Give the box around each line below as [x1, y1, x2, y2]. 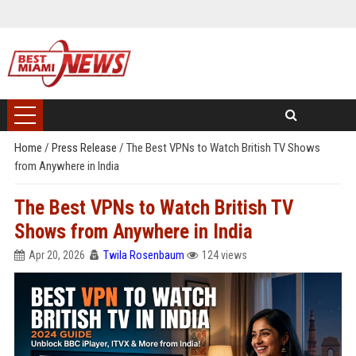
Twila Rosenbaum [103, 249, 184, 261]
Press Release [51, 141, 119, 155]
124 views [201, 249, 247, 261]
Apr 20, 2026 [28, 249, 85, 261]
